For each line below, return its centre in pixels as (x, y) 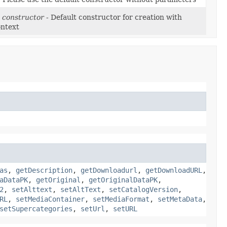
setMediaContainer (50, 199)
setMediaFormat (121, 199)
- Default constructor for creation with (113, 17)
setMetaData (180, 199)
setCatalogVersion (143, 189)
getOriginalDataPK (123, 180)
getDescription (44, 170)
